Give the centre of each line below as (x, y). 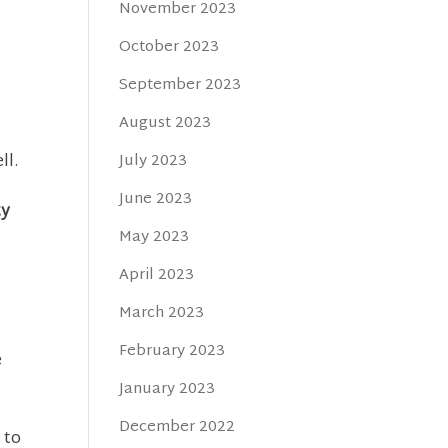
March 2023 (162, 313)
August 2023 (165, 123)
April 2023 (157, 275)
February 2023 (172, 351)
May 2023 (154, 237)
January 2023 (167, 389)
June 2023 (156, 199)
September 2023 (180, 85)
